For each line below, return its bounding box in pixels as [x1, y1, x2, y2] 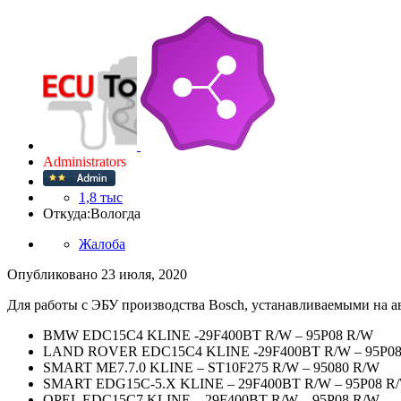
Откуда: [43, 206, 90, 222]
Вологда [90, 206, 141, 222]
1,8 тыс [79, 190, 123, 206]
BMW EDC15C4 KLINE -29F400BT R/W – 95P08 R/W [43, 328, 373, 344]
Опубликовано [7, 267, 101, 283]
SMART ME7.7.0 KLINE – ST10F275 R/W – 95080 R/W [43, 360, 380, 376]
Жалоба [79, 236, 125, 252]
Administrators [43, 154, 126, 170]
